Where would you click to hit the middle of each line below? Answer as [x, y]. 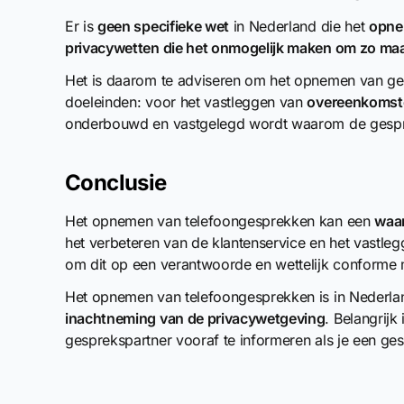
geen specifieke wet [164, 26]
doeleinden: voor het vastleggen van [186, 102]
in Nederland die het [299, 26]
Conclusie [116, 183]
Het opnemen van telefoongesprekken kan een [220, 221]
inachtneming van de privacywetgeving [195, 318]
